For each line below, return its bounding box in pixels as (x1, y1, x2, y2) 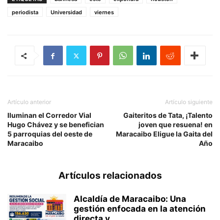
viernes (94, 9, 114, 16)
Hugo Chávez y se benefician (7, 120, 104, 129)
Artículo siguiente (165, 98, 213, 106)
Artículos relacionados (58, 170, 162, 182)
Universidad (51, 9, 82, 16)
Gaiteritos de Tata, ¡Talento (123, 111, 213, 120)
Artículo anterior (7, 98, 51, 106)
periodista (12, 9, 38, 16)
